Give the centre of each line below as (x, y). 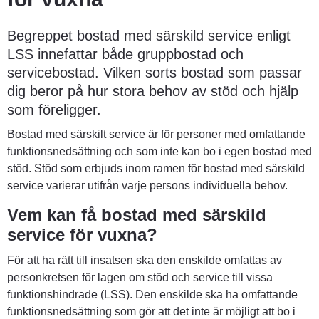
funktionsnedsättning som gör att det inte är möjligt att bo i (151, 311)
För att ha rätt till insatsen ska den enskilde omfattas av (145, 260)
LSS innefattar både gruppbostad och (125, 54)
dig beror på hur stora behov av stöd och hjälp (153, 91)
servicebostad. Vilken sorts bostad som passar (155, 72)
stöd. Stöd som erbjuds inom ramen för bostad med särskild (156, 168)
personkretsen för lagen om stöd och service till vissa (140, 277)
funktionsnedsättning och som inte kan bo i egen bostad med (159, 151)
